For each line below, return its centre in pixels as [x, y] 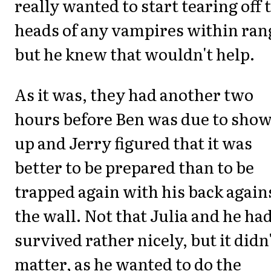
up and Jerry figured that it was [133, 142]
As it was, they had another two [134, 94]
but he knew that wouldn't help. [135, 54]
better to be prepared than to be [134, 166]
